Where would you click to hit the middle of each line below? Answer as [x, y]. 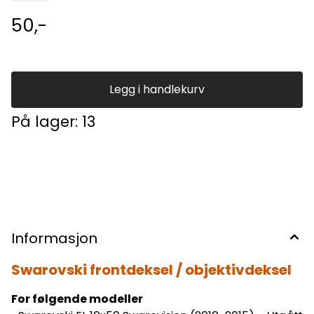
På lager [43, 122]
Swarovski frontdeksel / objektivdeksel [151, 270]
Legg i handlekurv [157, 90]
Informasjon [54, 239]
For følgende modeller [77, 299]
